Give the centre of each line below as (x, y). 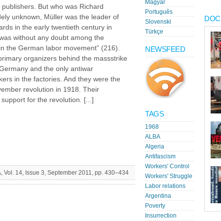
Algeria (155, 147)
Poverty (155, 206)
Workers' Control (167, 166)
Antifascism (160, 156)
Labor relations (165, 186)
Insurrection (161, 216)
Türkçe (154, 32)
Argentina (158, 196)
